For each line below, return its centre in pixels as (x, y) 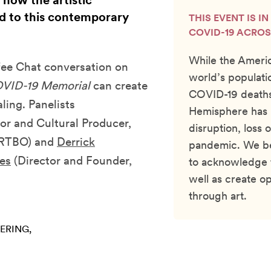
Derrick (76, 142)
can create (119, 86)
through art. (218, 196)
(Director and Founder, (71, 161)
